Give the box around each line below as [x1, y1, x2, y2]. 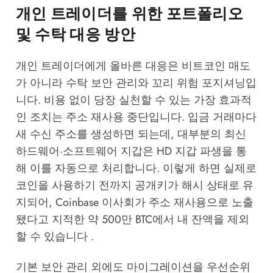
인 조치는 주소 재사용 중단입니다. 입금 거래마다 [15, 109, 257, 126]
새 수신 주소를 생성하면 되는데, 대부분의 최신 [15, 126, 246, 143]
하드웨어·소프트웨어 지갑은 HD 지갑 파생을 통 [15, 143, 247, 160]
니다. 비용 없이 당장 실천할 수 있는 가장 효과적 [15, 92, 252, 108]
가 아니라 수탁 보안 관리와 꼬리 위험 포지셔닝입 [15, 75, 257, 91]
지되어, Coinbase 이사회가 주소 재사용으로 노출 [15, 194, 253, 211]
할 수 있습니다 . [15, 229, 94, 245]
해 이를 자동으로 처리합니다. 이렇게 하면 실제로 [15, 160, 257, 177]
